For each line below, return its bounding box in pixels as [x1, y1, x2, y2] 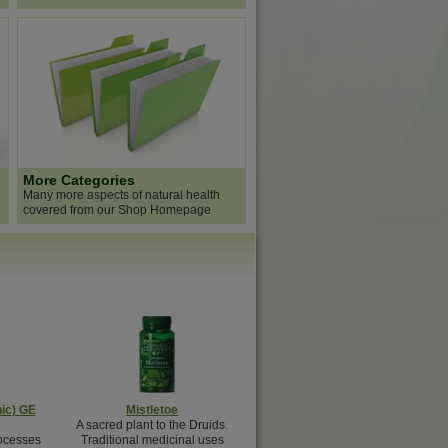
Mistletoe [126, 403, 178, 417]
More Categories [23, 172, 135, 188]
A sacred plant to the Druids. [76, 418, 228, 432]
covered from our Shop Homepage [23, 203, 211, 217]
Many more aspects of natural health [23, 188, 220, 202]
